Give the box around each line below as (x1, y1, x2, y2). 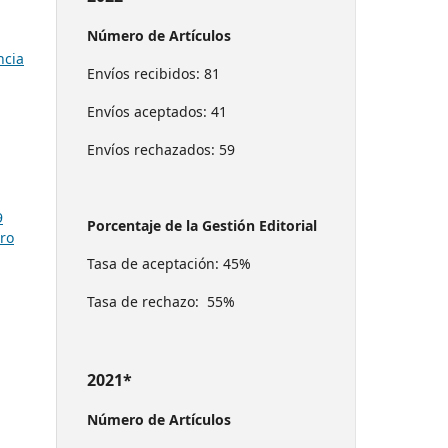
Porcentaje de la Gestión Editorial (87, 215, 317, 235)
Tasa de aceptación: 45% (87, 253, 251, 273)
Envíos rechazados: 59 (87, 139, 235, 159)
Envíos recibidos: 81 (87, 63, 220, 83)
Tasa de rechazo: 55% (87, 291, 235, 311)
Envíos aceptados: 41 (87, 101, 227, 121)
